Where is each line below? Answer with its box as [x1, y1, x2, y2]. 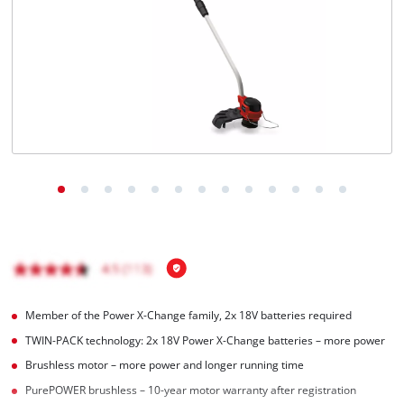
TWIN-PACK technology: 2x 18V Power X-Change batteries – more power [25, 333, 386, 347]
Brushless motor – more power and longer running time [25, 358, 305, 372]
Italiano [53, 44, 83, 56]
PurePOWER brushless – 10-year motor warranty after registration [25, 383, 357, 398]
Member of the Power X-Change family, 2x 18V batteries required [25, 308, 353, 322]
